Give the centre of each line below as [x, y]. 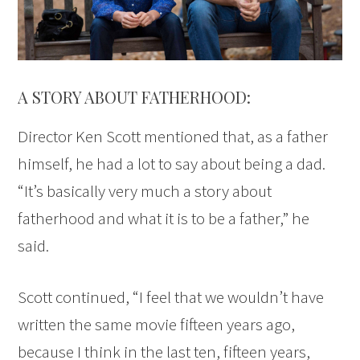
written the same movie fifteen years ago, [157, 324]
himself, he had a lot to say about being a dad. [172, 163]
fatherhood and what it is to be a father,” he [164, 218]
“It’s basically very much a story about [145, 190]
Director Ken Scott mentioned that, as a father [173, 136]
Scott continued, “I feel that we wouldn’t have [171, 297]
